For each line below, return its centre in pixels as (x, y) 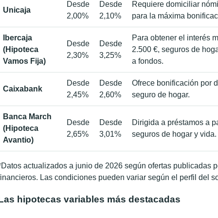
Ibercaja (18, 38)
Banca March (27, 117)
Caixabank (23, 89)
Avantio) (18, 140)
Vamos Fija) (24, 61)
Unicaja (17, 10)
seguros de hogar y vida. (174, 134)
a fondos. (148, 61)
